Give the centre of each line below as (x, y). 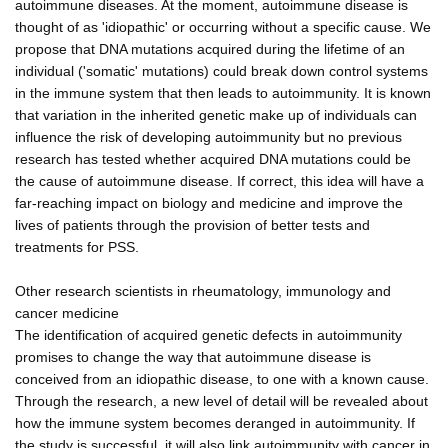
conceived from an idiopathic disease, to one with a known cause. (222, 378)
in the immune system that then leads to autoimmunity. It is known (223, 92)
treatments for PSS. (77, 246)
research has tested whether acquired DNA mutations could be (213, 158)
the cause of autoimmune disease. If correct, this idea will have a (219, 180)
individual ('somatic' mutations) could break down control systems (221, 70)
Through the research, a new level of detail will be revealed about (221, 400)
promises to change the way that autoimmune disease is (193, 356)
